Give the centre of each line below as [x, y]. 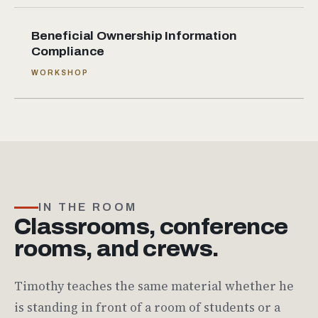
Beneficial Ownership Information [134, 35]
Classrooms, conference [151, 227]
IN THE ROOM [88, 207]
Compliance [68, 51]
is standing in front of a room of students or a [147, 307]
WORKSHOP [60, 72]
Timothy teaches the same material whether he [154, 286]
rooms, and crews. [116, 249]
